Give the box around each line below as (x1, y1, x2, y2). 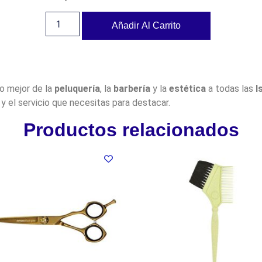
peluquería (54, 83, 100, 95)
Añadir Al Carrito (112, 20, 181, 30)
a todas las (205, 83, 256, 95)
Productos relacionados (23, 119, 239, 140)
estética (168, 83, 206, 95)
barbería (113, 83, 150, 95)
